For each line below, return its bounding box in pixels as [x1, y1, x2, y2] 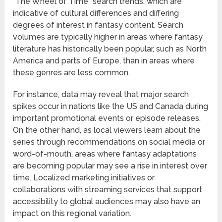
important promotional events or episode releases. [13, 113, 201, 123]
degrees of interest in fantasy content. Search [13, 20, 184, 30]
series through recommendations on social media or [13, 137, 206, 147]
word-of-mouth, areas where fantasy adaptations [13, 149, 197, 159]
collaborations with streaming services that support [13, 185, 203, 195]
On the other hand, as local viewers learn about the [13, 125, 201, 135]
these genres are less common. [13, 68, 130, 78]
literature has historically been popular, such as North [13, 44, 207, 54]
